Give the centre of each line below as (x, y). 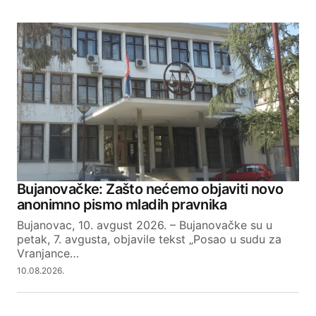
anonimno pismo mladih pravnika (122, 205)
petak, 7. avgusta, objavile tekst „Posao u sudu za (149, 239)
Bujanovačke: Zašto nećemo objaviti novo (150, 189)
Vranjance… (48, 254)
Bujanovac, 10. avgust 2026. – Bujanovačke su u (145, 225)
